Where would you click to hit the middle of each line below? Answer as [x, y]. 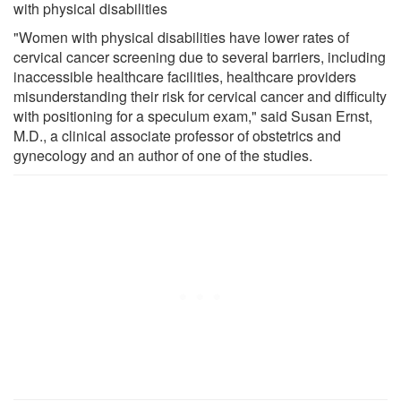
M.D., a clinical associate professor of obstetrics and [177, 135]
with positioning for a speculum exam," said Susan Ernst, [193, 115]
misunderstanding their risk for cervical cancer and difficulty [200, 96]
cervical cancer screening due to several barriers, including [200, 56]
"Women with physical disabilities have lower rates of [181, 37]
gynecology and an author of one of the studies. [163, 155]
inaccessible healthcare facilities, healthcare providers [185, 76]
